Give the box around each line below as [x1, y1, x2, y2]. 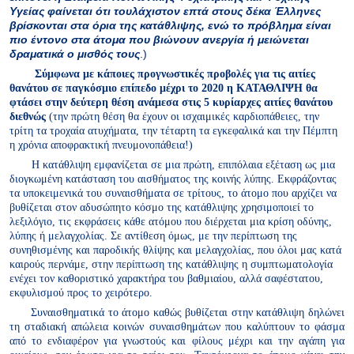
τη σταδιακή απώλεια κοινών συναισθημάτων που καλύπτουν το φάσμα [9, 320, 345, 333]
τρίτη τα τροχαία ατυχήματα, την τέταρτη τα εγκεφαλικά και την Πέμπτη [9, 123, 337, 137]
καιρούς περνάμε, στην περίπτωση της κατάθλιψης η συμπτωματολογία [9, 257, 333, 270]
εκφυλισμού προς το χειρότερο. [9, 285, 153, 299]
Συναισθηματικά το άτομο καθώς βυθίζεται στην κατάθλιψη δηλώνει [31, 306, 345, 319]
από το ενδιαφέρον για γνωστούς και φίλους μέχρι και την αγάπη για [9, 334, 345, 348]
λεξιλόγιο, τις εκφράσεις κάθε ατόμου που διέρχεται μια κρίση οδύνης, [9, 214, 332, 228]
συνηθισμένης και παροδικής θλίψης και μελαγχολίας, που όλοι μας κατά [9, 243, 341, 256]
